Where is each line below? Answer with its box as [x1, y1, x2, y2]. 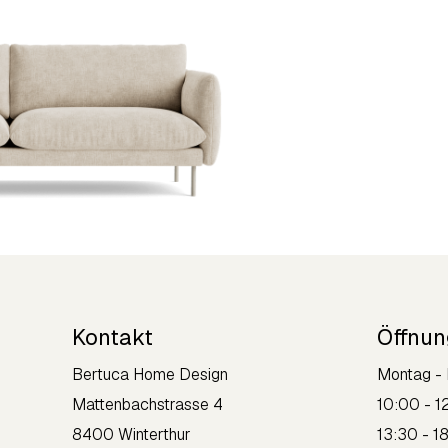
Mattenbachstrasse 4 [72, 393, 223, 415]
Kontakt [72, 322, 153, 351]
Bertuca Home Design [72, 363, 228, 385]
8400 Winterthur [72, 423, 191, 445]
